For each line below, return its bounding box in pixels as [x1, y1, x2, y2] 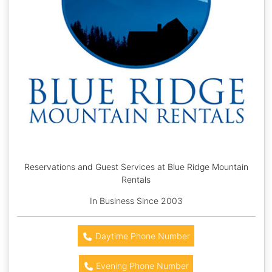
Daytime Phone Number [92, 231, 190, 242]
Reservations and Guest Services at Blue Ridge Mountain [24, 161, 248, 172]
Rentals [121, 174, 151, 185]
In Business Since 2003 [89, 195, 183, 206]
